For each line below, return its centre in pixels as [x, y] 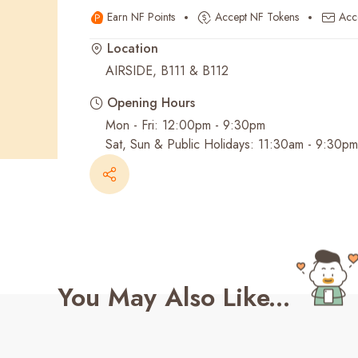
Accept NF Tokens [257, 17]
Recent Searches [123, 37]
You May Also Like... [174, 297]
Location [133, 48]
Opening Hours [151, 103]
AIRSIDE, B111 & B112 [167, 71]
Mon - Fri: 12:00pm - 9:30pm [185, 125]
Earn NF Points [141, 17]
